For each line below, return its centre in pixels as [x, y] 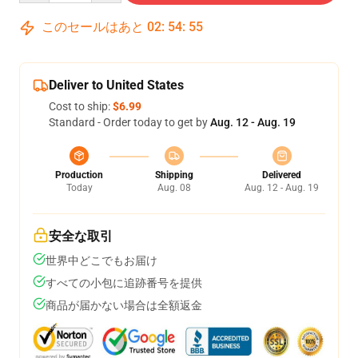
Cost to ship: [81, 106]
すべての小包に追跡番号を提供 [124, 283]
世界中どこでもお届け [101, 261]
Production [79, 175]
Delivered [282, 175]
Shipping [174, 175]
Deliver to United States [116, 85]
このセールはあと [93, 27]
